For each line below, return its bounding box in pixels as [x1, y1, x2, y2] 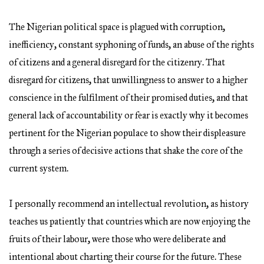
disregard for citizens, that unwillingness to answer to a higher [9, 74, 247, 86]
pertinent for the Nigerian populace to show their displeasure [9, 127, 246, 139]
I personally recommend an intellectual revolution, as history [9, 198, 249, 210]
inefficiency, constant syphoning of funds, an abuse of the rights [9, 39, 254, 51]
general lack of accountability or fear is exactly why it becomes [9, 110, 248, 121]
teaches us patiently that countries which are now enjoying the [9, 216, 250, 227]
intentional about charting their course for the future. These [9, 251, 242, 263]
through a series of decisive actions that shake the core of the [9, 145, 243, 157]
